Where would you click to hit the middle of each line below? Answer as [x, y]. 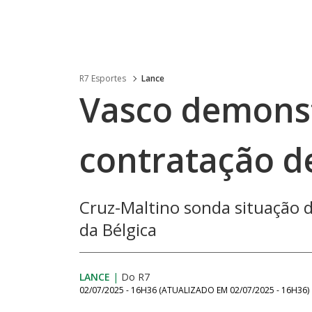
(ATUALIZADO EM [194, 290]
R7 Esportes [103, 78]
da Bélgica [118, 229]
